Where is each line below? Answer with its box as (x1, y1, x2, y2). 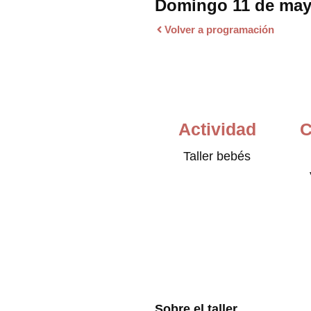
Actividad (178, 119, 256, 139)
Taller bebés (183, 149, 251, 163)
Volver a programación (165, 24, 274, 35)
